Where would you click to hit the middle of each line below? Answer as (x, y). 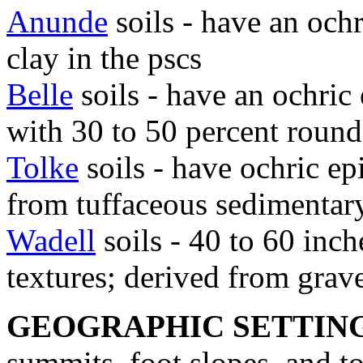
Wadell (51, 240)
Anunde (57, 21)
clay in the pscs (104, 58)
